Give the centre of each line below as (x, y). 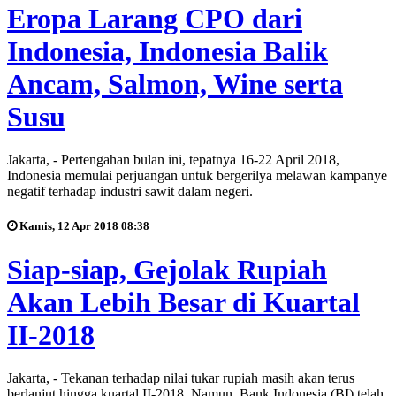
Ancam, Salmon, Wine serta (175, 84)
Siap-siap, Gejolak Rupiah (167, 269)
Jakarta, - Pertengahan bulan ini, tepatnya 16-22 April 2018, (173, 160)
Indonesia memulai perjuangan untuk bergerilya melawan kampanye (197, 176)
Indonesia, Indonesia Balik (168, 51)
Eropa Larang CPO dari (155, 18)
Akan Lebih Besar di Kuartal (183, 302)
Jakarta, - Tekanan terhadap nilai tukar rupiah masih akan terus (181, 378)
